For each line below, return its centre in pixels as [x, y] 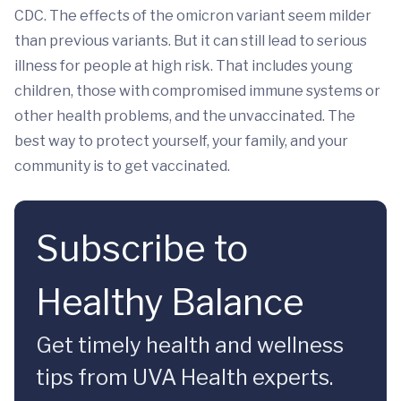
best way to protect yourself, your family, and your [181, 141]
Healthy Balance [170, 303]
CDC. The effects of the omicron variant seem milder [193, 16]
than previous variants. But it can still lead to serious [191, 41]
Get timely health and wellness [190, 346]
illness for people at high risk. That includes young [183, 66]
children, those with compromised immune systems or [197, 91]
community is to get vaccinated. [122, 166]
